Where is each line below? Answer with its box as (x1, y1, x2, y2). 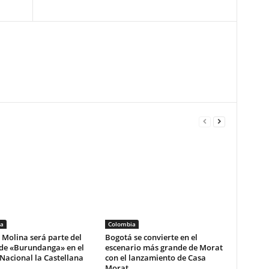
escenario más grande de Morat (104, 242, 223, 253)
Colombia (107, 220, 136, 229)
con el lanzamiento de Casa (104, 252, 206, 264)
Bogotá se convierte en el (104, 232, 198, 243)
